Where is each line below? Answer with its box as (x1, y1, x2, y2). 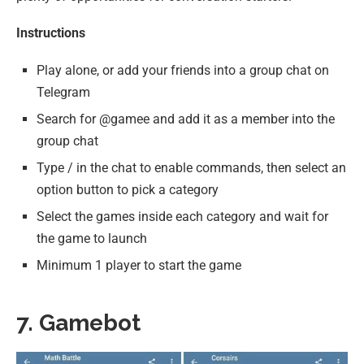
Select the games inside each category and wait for (37, 209, 328, 225)
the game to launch (37, 231, 147, 247)
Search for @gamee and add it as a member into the (37, 111, 335, 128)
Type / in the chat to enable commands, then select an (37, 160, 346, 176)
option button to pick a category (37, 182, 219, 198)
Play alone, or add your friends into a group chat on (37, 63, 329, 79)
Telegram (37, 84, 90, 101)
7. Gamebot (16, 310, 141, 337)
